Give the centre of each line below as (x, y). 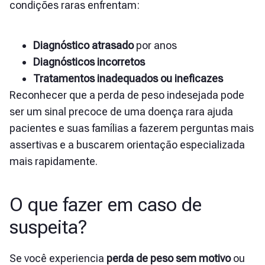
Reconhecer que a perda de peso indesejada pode (127, 95)
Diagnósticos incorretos (89, 62)
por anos (156, 46)
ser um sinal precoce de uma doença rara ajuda (121, 112)
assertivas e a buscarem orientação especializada (127, 145)
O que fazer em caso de (106, 205)
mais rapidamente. (54, 161)
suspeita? (48, 227)
